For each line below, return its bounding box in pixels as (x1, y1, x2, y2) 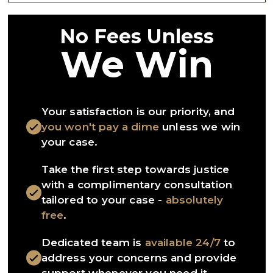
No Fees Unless (59, 24, 214, 49)
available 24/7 (144, 236, 221, 249)
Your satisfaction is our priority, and (41, 105, 235, 118)
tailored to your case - (41, 194, 166, 207)
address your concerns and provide (41, 252, 237, 264)
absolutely (165, 194, 224, 207)
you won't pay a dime (41, 121, 159, 133)
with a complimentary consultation (41, 179, 233, 191)
